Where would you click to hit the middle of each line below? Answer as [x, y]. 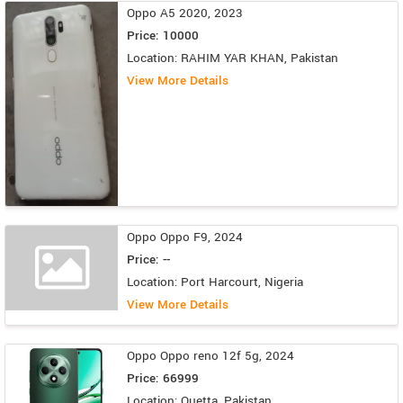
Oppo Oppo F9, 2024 [185, 237]
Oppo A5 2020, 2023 [185, 13]
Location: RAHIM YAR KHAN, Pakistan [233, 58]
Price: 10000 [163, 35]
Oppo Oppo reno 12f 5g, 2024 [210, 356]
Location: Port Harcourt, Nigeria [215, 282]
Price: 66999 [163, 379]
